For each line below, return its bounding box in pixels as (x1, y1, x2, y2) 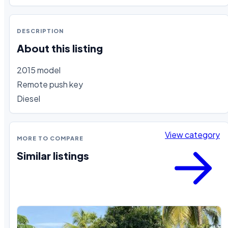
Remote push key (17, 78, 84, 90)
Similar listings (17, 149, 89, 162)
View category (165, 129, 220, 140)
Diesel (17, 93, 40, 104)
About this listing (17, 42, 103, 55)
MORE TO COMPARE (17, 134, 83, 141)
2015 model (17, 64, 61, 75)
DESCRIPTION (17, 27, 64, 34)
